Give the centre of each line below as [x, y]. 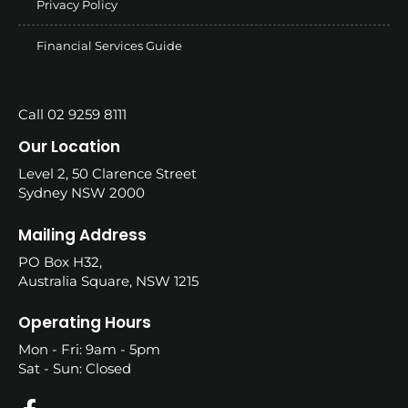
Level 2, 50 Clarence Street [107, 174]
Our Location [69, 147]
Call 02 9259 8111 [72, 115]
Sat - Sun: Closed [75, 369]
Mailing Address [82, 235]
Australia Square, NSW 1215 [108, 280]
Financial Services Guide [109, 46]
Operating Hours [85, 323]
